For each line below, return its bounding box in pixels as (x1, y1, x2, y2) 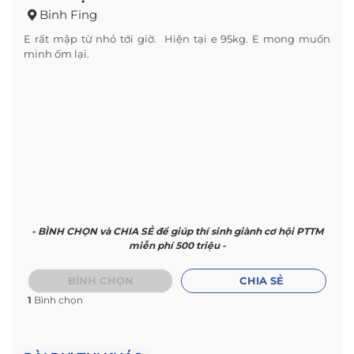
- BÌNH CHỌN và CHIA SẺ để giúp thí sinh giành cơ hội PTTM (31, 225, 323, 238)
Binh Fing (40, 7, 97, 23)
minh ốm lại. (24, 47, 89, 61)
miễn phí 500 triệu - (128, 239, 226, 252)
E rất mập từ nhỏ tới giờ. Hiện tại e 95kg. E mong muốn (24, 32, 330, 46)
